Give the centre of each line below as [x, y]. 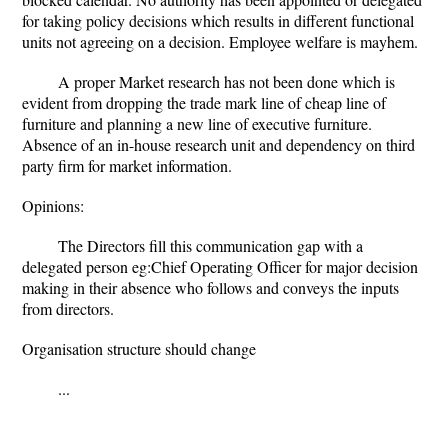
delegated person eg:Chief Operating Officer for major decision [220, 266]
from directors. [68, 308]
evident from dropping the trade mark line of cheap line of [204, 102]
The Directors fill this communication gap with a [210, 245]
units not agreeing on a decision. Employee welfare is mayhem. [220, 41]
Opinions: [53, 205]
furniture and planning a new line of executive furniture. [197, 123]
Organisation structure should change [139, 348]
